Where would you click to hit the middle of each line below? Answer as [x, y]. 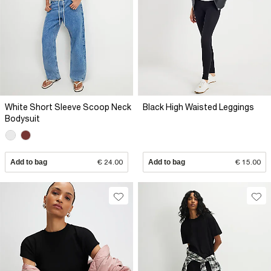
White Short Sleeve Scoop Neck [68, 107]
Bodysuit [22, 119]
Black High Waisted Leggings [198, 107]
